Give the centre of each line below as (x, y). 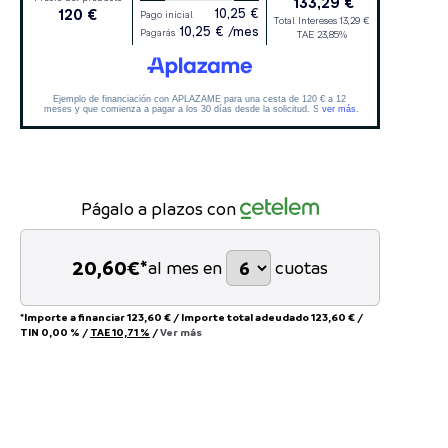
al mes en (185, 268)
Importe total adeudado (246, 317)
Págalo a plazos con (158, 209)
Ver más (181, 332)
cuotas (301, 268)
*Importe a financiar (73, 317)
